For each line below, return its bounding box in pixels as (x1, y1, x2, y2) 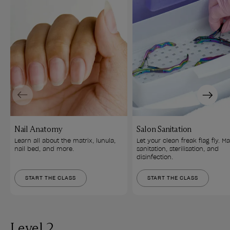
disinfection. (137, 153, 173, 161)
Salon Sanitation (137, 124, 191, 134)
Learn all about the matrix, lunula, (14, 137, 118, 144)
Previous (12, 85, 50, 95)
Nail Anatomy (14, 124, 63, 134)
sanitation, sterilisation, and (137, 145, 221, 152)
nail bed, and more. (14, 145, 74, 152)
